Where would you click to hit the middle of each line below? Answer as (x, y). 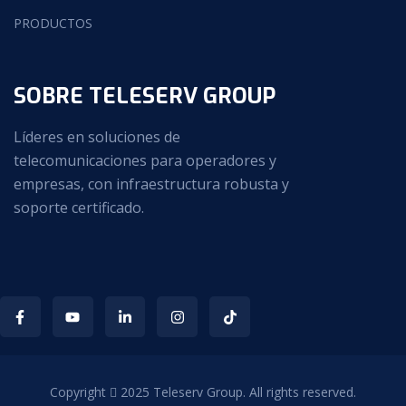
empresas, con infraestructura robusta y (151, 184)
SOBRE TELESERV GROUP (145, 97)
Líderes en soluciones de (97, 137)
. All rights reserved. (300, 392)
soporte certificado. (79, 208)
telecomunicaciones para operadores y (145, 161)
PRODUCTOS (53, 24)
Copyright (80, 392)
